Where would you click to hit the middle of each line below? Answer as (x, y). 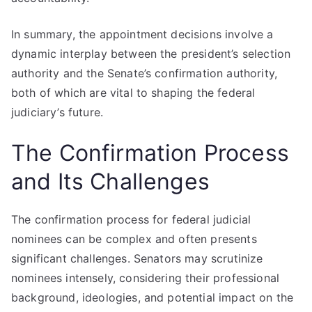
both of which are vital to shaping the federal (133, 93)
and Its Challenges (110, 181)
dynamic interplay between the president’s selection (151, 54)
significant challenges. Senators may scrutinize (137, 258)
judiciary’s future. (57, 112)
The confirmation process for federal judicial (131, 219)
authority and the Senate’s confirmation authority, (145, 73)
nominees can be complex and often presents (134, 239)
